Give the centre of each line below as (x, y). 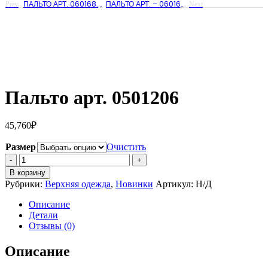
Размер (21, 147)
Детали (43, 215)
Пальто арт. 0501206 (92, 98)
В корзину (28, 173)
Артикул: (176, 184)
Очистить (126, 147)
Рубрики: (25, 184)
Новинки (134, 184)
